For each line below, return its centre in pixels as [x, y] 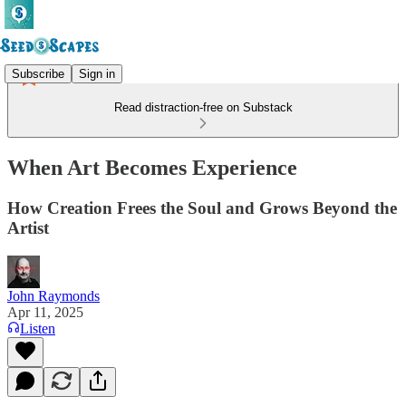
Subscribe [38, 73]
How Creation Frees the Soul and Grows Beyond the [202, 208]
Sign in [97, 73]
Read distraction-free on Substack [203, 107]
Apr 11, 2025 [45, 312]
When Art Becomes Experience [152, 167]
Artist [28, 227]
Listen [38, 328]
